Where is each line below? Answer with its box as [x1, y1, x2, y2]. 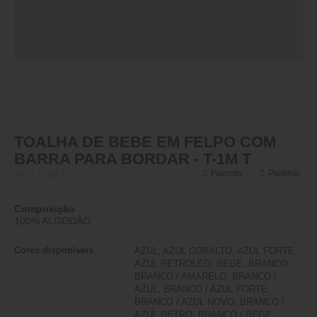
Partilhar [268, 168, 301, 178]
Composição [14, 203, 75, 214]
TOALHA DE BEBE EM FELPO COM [14, 133, 276, 151]
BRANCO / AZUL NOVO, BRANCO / [134, 296, 284, 307]
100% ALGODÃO [14, 215, 91, 226]
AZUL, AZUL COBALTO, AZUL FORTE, [134, 246, 297, 256]
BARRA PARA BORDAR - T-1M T [14, 150, 251, 168]
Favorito [211, 168, 242, 178]
